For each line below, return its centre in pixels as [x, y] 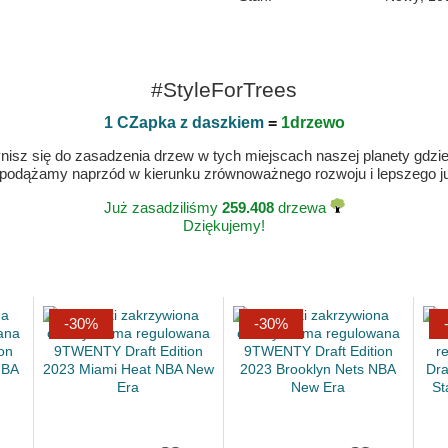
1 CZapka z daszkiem [183, 122]
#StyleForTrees [224, 89]
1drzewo [312, 122]
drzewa [301, 207]
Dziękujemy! [224, 225]
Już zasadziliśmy [162, 207]
